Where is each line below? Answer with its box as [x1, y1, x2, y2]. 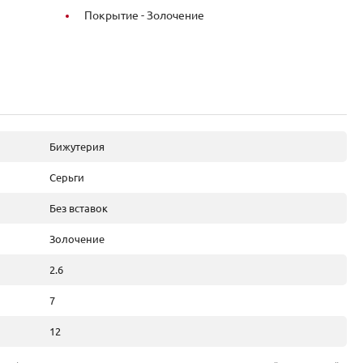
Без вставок [49, 203, 108, 214]
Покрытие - [84, 9, 147, 22]
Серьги [49, 172, 84, 183]
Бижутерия [49, 141, 105, 152]
